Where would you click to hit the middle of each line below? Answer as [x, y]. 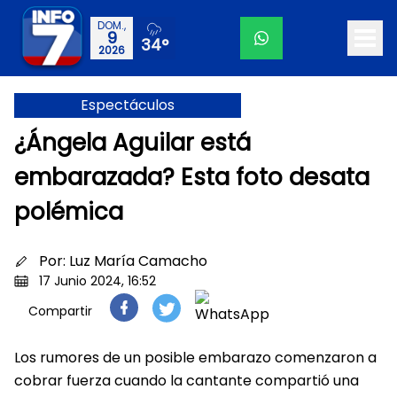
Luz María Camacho [138, 261]
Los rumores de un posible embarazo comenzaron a [195, 358]
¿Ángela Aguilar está [132, 143]
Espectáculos [128, 105]
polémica [69, 212]
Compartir [60, 311]
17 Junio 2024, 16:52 [97, 281]
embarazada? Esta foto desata [192, 177]
